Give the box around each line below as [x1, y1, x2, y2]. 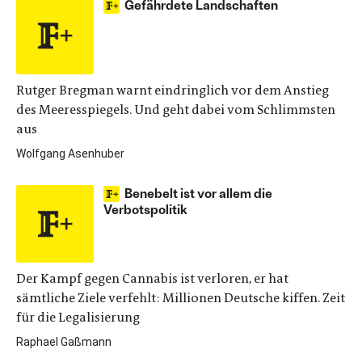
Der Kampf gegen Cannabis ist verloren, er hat [16, 270, 288, 287]
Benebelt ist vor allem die [124, 185, 272, 200]
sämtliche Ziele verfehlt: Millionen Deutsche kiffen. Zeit [16, 289, 345, 306]
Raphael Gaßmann [16, 335, 112, 348]
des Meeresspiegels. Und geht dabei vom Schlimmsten [16, 101, 335, 118]
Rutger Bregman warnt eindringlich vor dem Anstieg [16, 82, 329, 99]
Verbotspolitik [103, 201, 187, 217]
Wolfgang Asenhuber [16, 147, 124, 160]
